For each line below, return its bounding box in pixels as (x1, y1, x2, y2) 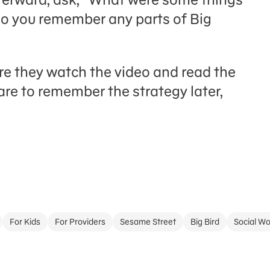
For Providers (55, 216, 105, 227)
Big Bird (190, 216, 219, 227)
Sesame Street (120, 216, 176, 227)
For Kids (10, 216, 40, 227)
